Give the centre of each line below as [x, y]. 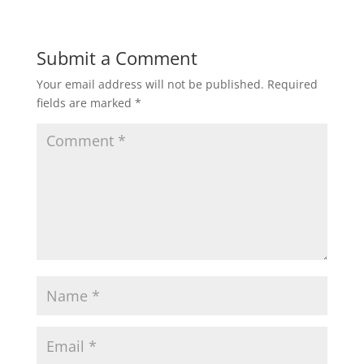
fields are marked [85, 103]
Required [292, 84]
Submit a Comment [117, 58]
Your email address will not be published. [150, 84]
